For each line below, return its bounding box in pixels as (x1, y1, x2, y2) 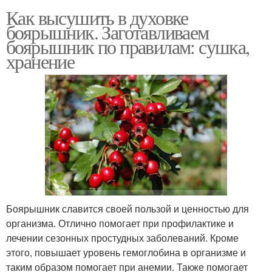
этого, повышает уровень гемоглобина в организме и (6, 245, 246, 260)
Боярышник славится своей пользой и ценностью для (6, 202, 249, 216)
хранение (6, 47, 75, 74)
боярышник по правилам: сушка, (6, 33, 250, 59)
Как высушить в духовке (6, 4, 188, 30)
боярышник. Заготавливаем (6, 18, 209, 45)
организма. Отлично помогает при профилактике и (6, 216, 234, 231)
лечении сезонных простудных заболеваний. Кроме (6, 231, 239, 245)
